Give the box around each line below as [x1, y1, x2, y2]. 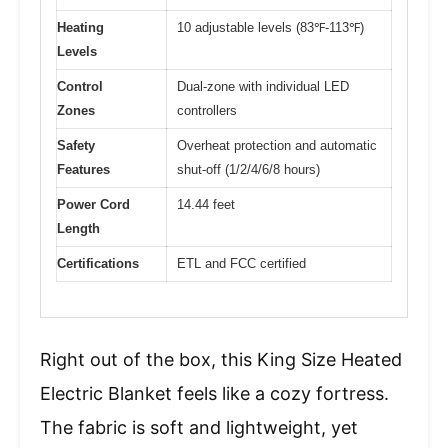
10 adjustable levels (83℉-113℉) [177, 20, 364, 36]
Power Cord [57, 197, 130, 213]
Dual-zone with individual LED [177, 79, 349, 95]
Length [57, 221, 100, 237]
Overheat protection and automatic [177, 138, 377, 154]
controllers [177, 103, 237, 119]
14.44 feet [177, 197, 235, 213]
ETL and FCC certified [177, 256, 306, 272]
